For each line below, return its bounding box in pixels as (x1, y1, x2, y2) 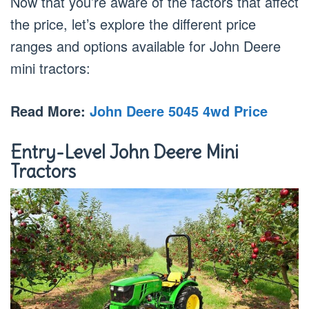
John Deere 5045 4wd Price (90, 100, 268, 121)
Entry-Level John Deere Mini (10, 140, 239, 163)
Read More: (10, 100, 90, 121)
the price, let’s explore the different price (10, 13, 256, 34)
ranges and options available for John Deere (10, 35, 281, 56)
